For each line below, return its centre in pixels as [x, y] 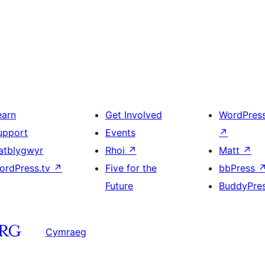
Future [119, 186]
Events [120, 133]
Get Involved [133, 115]
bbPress [239, 168]
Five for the [131, 168]
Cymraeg [66, 232]
